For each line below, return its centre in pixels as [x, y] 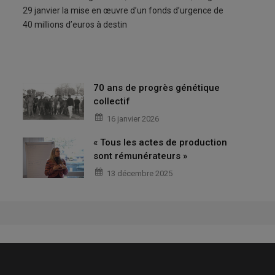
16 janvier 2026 [133, 118]
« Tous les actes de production [161, 142]
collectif [112, 101]
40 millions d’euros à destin [75, 25]
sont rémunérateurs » [141, 156]
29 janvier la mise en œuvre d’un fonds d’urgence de [123, 11]
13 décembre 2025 [140, 173]
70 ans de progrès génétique [157, 87]
